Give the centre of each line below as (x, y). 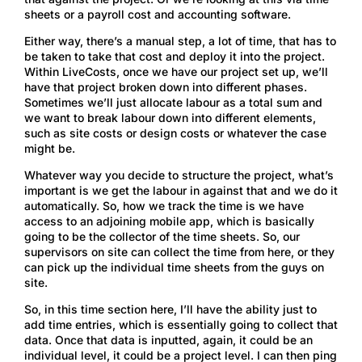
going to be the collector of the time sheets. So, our (162, 236)
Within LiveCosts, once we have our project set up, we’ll (176, 71)
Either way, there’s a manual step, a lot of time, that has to (180, 40)
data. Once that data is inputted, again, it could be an (168, 339)
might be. (50, 148)
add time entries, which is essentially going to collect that (181, 324)
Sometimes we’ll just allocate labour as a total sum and (173, 102)
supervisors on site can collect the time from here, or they (179, 251)
